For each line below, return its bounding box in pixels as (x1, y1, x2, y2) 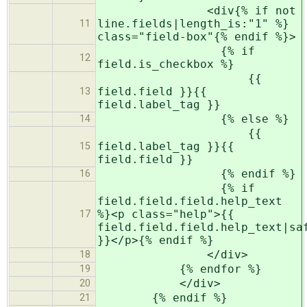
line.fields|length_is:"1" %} (97, 17, 289, 31)
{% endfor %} (97, 262, 262, 276)
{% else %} (97, 112, 289, 126)
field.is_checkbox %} (97, 58, 234, 71)
